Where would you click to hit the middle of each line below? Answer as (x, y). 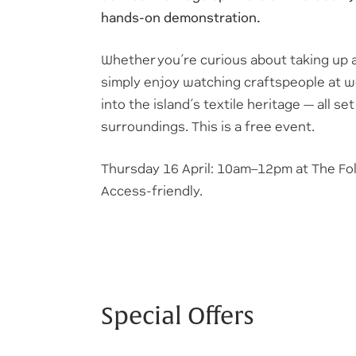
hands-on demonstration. (182, 18)
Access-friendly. (152, 192)
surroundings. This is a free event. (208, 127)
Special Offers (178, 317)
